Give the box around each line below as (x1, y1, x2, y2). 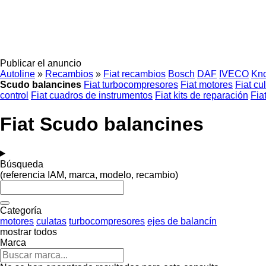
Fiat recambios (103, 69, 166, 79)
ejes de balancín (147, 216, 217, 226)
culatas (36, 216, 66, 226)
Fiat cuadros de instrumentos (31, 90, 153, 100)
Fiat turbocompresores (84, 80, 178, 90)
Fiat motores (180, 80, 233, 90)
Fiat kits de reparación (155, 90, 248, 100)
